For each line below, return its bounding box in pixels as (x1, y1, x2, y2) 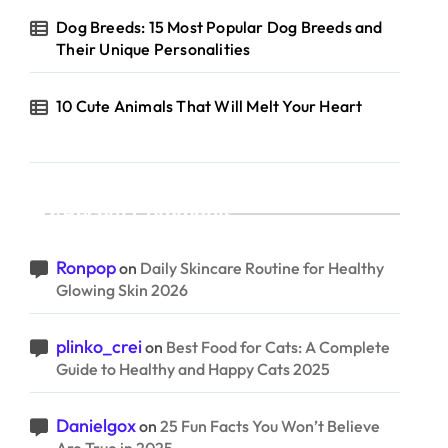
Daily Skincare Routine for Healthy (140, 258, 384, 278)
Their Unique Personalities (56, 39, 251, 59)
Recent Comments (62, 201, 234, 226)
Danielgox (56, 414, 136, 437)
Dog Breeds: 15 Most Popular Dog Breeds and (56, 17, 383, 37)
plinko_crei (56, 335, 142, 358)
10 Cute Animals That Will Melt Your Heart (56, 96, 363, 116)
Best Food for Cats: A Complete (166, 337, 390, 357)
